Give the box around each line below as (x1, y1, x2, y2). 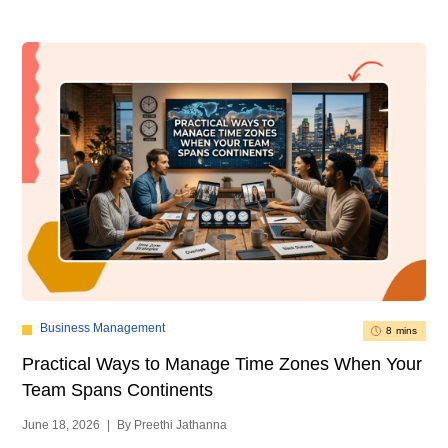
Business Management (40, 321, 166, 336)
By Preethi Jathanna (117, 418, 228, 433)
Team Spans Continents (22, 380, 214, 401)
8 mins (386, 325, 418, 337)
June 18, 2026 (22, 418, 104, 433)
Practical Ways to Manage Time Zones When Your (22, 354, 423, 375)
